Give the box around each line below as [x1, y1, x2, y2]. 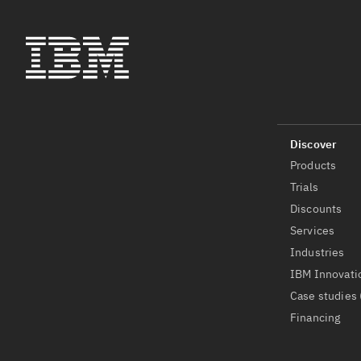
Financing [290, 310, 341, 325]
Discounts [290, 201, 342, 216]
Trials [290, 180, 318, 194]
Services [290, 223, 335, 238]
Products [290, 158, 337, 172]
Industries [290, 245, 345, 259]
